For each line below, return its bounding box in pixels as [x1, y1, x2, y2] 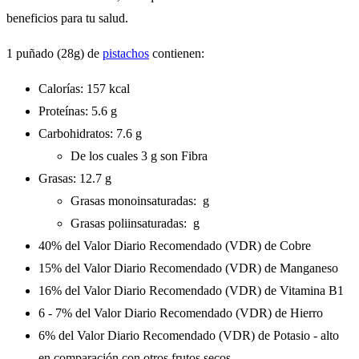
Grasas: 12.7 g [38, 171, 111, 186]
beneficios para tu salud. [6, 11, 128, 26]
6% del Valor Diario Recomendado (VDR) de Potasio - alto [38, 329, 339, 343]
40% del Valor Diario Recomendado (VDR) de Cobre [38, 239, 311, 253]
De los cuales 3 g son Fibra [71, 149, 208, 163]
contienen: [149, 46, 204, 61]
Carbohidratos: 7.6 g [38, 127, 142, 141]
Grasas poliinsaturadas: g [71, 216, 200, 231]
